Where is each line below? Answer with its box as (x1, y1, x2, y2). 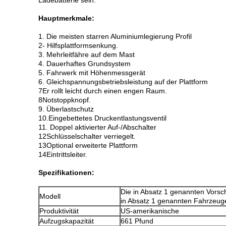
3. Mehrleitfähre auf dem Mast (38, 50, 135, 59)
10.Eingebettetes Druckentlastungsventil (38, 114, 166, 122)
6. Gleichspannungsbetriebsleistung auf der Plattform (38, 78, 208, 86)
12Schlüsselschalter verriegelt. (38, 132, 136, 140)
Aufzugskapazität (39, 217, 94, 225)
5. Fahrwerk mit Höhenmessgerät (38, 69, 145, 77)
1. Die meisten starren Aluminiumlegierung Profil (38, 32, 192, 40)
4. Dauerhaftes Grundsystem (38, 60, 131, 68)
